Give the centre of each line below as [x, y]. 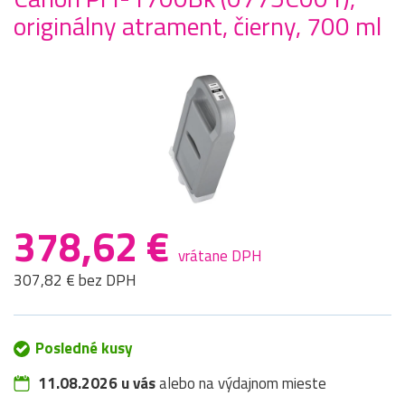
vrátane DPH [220, 256]
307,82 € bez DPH [75, 281]
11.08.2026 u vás [97, 384]
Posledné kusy [84, 348]
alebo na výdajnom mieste [241, 384]
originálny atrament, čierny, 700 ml [198, 26]
